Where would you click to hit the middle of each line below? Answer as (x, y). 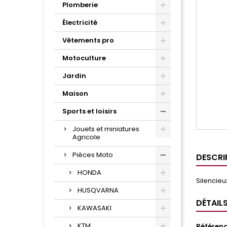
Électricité (80, 23)
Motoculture (84, 58)
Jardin (74, 76)
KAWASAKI (94, 208)
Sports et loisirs (89, 111)
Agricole (86, 137)
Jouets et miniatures (106, 129)
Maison (75, 94)
